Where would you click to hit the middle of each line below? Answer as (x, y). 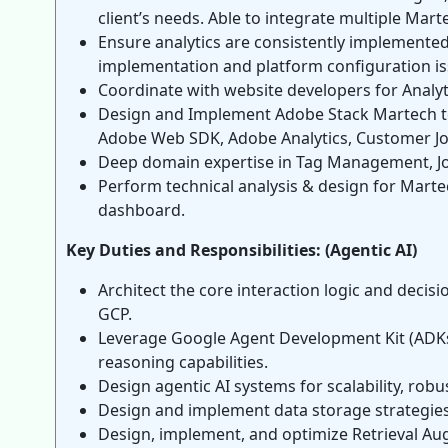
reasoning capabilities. (183, 362)
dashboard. (141, 210)
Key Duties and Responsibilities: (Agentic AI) (241, 250)
